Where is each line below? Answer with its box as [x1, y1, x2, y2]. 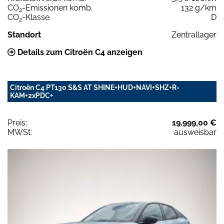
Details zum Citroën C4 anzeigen [15, 47, 142, 57]
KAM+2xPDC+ [10, 91, 53, 100]
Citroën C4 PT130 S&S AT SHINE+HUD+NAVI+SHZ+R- [10, 83, 179, 92]
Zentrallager [171, 30, 216, 40]
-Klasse [22, 12, 49, 22]
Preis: [7, 118, 27, 128]
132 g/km [181, 3, 216, 13]
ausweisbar [174, 127, 216, 137]
